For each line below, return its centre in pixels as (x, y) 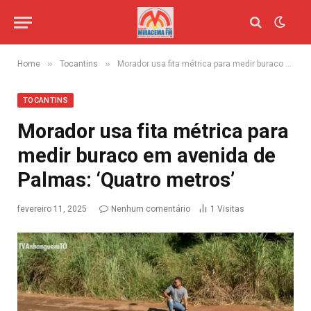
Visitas (231, 209)
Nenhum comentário (151, 209)
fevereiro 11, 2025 (52, 209)
